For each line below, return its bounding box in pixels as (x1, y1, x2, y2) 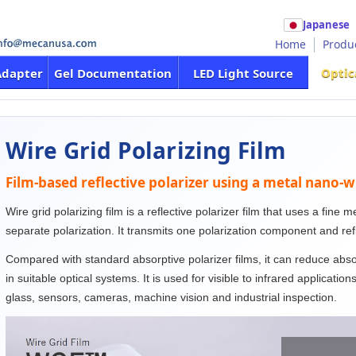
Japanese (303, 17, 350, 32)
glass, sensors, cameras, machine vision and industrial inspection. (5, 291, 337, 304)
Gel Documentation (54, 65, 172, 81)
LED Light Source (193, 65, 293, 81)
